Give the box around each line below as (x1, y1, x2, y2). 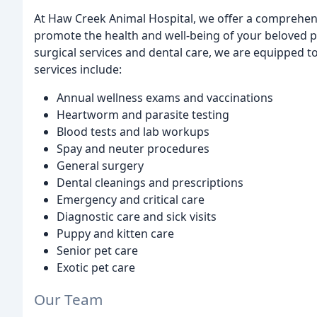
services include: (34, 61, 122, 77)
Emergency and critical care (57, 191, 204, 207)
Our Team (34, 289, 103, 309)
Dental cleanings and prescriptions (57, 174, 243, 190)
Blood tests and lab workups (57, 123, 209, 139)
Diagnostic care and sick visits (57, 208, 217, 224)
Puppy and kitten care (57, 225, 174, 241)
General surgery (57, 157, 144, 173)
